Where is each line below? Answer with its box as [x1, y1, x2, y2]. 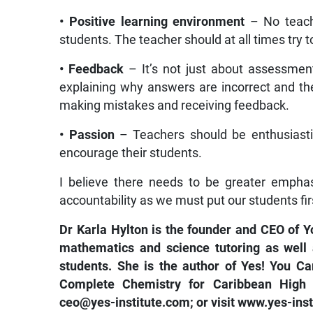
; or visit [190, 295, 238, 310]
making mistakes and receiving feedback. [59, 98, 290, 112]
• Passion [59, 127, 115, 142]
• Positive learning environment [59, 14, 250, 29]
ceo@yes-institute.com [59, 295, 191, 310]
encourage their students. [59, 145, 203, 160]
